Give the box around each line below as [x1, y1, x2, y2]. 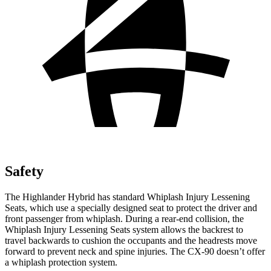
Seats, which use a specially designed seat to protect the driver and [5, 202, 257, 213]
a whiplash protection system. [5, 256, 117, 267]
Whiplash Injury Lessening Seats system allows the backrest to [5, 224, 243, 235]
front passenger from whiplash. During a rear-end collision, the [5, 213, 244, 224]
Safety [5, 163, 44, 179]
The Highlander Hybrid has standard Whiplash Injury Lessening [5, 191, 250, 202]
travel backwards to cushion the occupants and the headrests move [5, 235, 257, 246]
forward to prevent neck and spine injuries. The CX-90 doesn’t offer [5, 246, 265, 256]
